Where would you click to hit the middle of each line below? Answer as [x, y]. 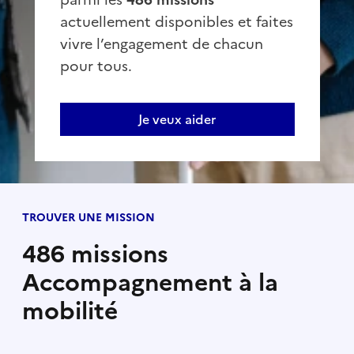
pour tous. [96, 66]
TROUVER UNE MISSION [88, 218]
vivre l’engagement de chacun [161, 44]
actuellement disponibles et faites [176, 22]
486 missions [95, 254]
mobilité [70, 311]
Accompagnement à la [150, 282]
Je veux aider [177, 119]
